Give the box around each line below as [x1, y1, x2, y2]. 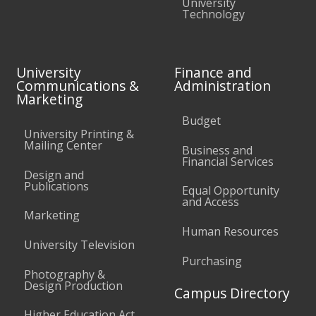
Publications [24, 178, 90, 194]
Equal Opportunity [181, 183, 279, 199]
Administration [174, 76, 271, 96]
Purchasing [181, 253, 242, 269]
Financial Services [181, 153, 274, 169]
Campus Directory [174, 284, 290, 303]
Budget [181, 113, 221, 129]
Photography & [24, 266, 106, 282]
